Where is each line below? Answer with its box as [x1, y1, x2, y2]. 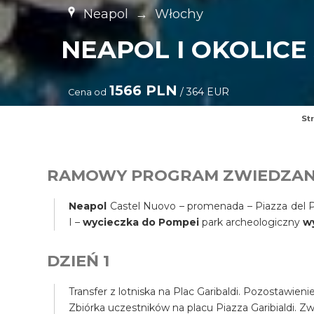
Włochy [155, 6, 204, 22]
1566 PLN [109, 82, 178, 99]
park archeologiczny [202, 216, 303, 228]
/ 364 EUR [177, 86, 230, 98]
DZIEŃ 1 [47, 251, 110, 271]
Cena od [68, 87, 107, 97]
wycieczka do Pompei [83, 216, 203, 228]
